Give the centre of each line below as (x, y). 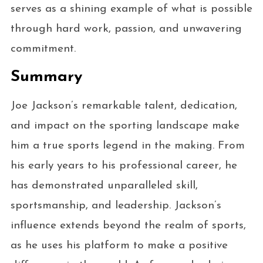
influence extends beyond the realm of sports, (128, 225)
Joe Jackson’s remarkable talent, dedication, (124, 106)
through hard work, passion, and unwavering (126, 29)
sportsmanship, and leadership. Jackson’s (116, 205)
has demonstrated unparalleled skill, (104, 186)
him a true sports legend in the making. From (127, 146)
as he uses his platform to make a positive (119, 245)
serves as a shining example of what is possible (131, 9)
